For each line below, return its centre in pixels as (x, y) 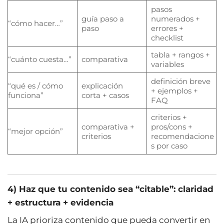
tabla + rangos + (180, 54)
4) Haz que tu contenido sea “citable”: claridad (110, 189)
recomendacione (182, 136)
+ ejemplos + (174, 90)
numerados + (175, 18)
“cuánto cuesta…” (40, 59)
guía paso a (102, 18)
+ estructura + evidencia (60, 202)
